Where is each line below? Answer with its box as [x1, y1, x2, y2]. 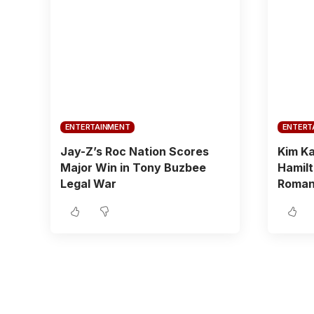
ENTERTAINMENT [64, 121, 130, 132]
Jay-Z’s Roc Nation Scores [60, 144, 209, 158]
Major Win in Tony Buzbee [60, 160, 206, 175]
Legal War [60, 176, 116, 191]
